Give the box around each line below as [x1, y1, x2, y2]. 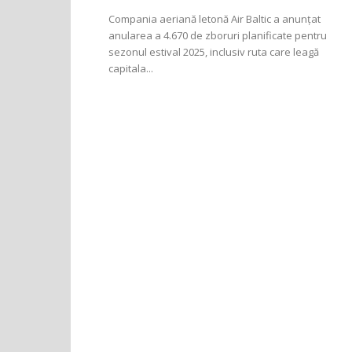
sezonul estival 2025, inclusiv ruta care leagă [108, 45, 319, 59]
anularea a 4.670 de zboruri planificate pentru [108, 28, 327, 42]
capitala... [108, 61, 153, 75]
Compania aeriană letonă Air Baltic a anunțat [108, 12, 321, 26]
